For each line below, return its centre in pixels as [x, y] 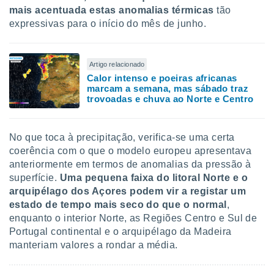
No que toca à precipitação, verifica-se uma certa [122, 137]
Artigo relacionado [117, 64]
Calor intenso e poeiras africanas [162, 78]
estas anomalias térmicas [152, 10]
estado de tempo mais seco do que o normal [118, 205]
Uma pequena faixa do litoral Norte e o [154, 178]
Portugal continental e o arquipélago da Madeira [120, 231]
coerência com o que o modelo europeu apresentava [131, 151]
